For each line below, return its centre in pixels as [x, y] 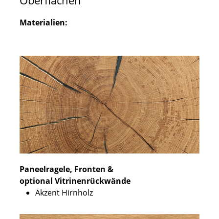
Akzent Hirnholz [64, 193]
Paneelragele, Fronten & [66, 169]
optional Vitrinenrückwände [75, 181]
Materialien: [44, 22]
